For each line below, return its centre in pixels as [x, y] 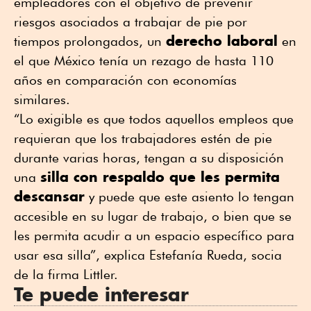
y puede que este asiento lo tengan [190, 197]
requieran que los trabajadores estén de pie [143, 138]
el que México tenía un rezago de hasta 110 [144, 61]
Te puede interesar [101, 295]
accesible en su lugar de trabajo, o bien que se [153, 216]
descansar [49, 196]
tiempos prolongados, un [90, 41]
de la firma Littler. [66, 275]
